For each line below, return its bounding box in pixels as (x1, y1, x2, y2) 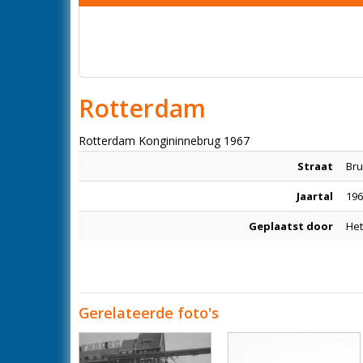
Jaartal (297, 189, 333, 203)
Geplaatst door (249, 219, 333, 233)
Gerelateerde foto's (79, 303, 219, 322)
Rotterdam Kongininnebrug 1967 (79, 133, 250, 148)
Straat (297, 159, 333, 173)
